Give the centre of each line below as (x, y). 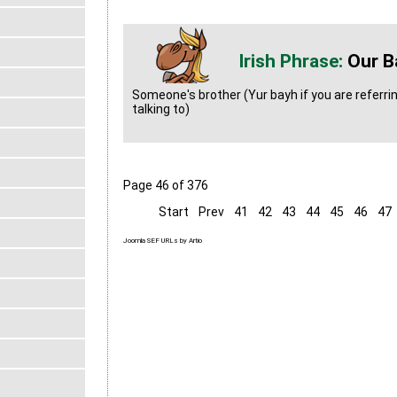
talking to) (160, 109)
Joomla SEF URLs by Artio (162, 240)
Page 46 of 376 (165, 185)
